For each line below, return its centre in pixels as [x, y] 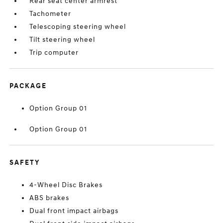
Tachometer [51, 14]
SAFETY [25, 163]
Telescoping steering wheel [78, 27]
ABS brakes [50, 198]
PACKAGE [28, 86]
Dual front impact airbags [74, 211]
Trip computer [54, 53]
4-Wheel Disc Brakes [66, 185]
